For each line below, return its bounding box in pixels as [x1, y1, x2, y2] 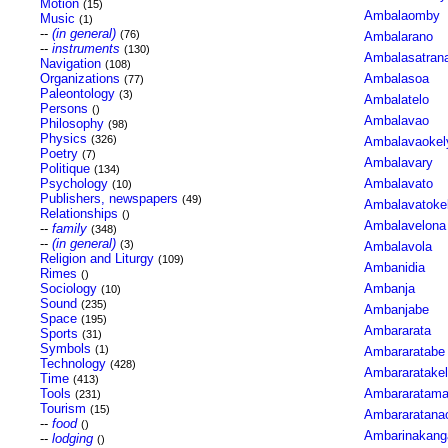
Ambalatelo [363, 92, 429, 107]
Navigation [39, 56, 101, 71]
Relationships [39, 206, 118, 221]
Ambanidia [363, 260, 425, 275]
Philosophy [39, 116, 104, 131]
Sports [39, 326, 78, 341]
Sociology [39, 281, 97, 296]
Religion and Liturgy [39, 251, 154, 266]
